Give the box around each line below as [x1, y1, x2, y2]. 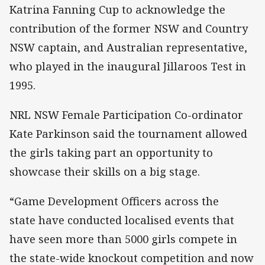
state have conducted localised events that [9, 213, 234, 228]
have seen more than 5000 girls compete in [9, 232, 237, 247]
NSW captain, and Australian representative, [9, 40, 247, 54]
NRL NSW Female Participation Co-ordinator [9, 108, 243, 122]
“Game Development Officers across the [9, 194, 219, 209]
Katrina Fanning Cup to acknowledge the [9, 2, 225, 17]
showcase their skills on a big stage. [9, 164, 200, 179]
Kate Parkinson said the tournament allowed [9, 127, 247, 141]
